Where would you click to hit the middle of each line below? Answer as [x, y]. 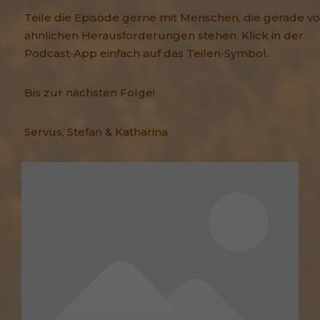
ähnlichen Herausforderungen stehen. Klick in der [164, 36]
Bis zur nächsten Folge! [90, 93]
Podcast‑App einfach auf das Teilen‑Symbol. [146, 54]
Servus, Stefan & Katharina [96, 132]
